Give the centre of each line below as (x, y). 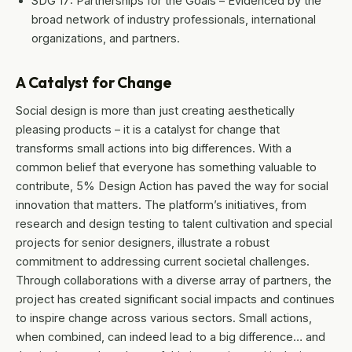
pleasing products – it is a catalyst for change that (148, 130)
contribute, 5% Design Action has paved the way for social (172, 186)
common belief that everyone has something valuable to (166, 167)
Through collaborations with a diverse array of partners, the (174, 280)
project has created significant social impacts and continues (175, 299)
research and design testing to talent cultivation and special (174, 224)
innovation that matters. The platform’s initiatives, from (161, 205)
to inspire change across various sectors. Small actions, (164, 318)
